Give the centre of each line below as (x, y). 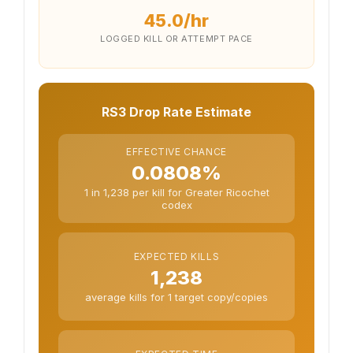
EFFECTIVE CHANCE (176, 152)
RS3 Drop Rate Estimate (176, 112)
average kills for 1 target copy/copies (176, 297)
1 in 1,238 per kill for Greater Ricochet (176, 192)
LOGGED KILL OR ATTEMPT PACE (176, 39)
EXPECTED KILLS (176, 256)
